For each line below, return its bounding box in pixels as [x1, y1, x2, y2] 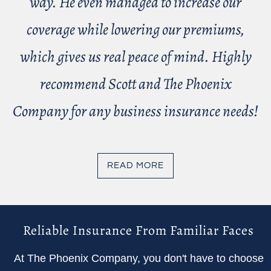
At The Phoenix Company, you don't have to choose [13, 252, 264, 264]
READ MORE [107, 161, 164, 171]
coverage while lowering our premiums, [27, 19, 244, 41]
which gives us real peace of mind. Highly [19, 46, 252, 68]
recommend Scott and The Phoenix [39, 73, 232, 95]
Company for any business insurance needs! [13, 100, 258, 122]
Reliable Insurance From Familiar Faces [23, 221, 254, 240]
